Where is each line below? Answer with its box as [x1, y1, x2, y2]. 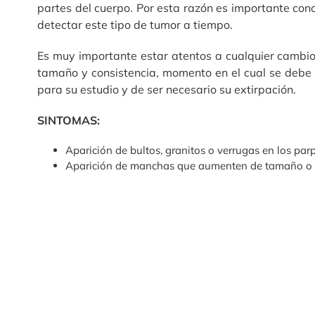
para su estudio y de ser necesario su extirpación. [37, 82, 297, 96]
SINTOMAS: [37, 112, 103, 127]
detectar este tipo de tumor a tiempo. [37, 17, 233, 32]
